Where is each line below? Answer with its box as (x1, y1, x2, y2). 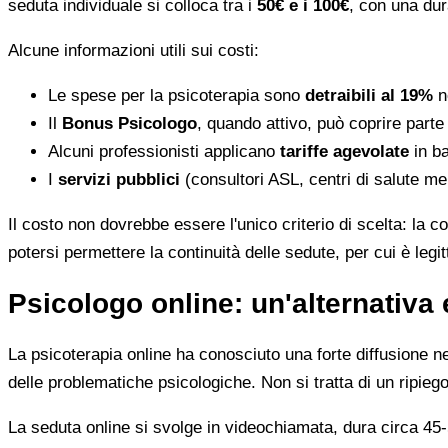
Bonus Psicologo (62, 113, 197, 133)
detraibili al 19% (305, 85, 433, 105)
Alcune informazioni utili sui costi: (8, 40, 259, 60)
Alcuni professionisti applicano (48, 141, 280, 161)
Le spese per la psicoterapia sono (48, 85, 305, 105)
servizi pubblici (58, 169, 180, 189)
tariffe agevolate (280, 141, 409, 161)
